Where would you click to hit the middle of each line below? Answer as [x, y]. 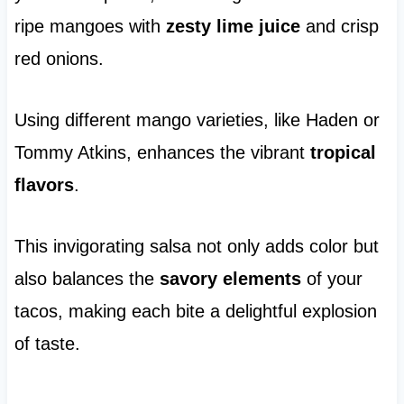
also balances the [87, 279]
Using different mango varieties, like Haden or [197, 120]
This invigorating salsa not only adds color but [196, 247]
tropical [343, 153]
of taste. [47, 344]
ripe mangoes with [90, 27]
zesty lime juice [233, 27]
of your [331, 279]
